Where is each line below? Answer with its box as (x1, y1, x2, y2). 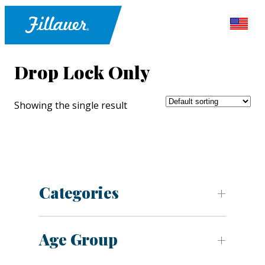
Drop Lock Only (14, 60, 150, 85)
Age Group (39, 229, 118, 250)
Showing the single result (14, 99, 127, 112)
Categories (39, 182, 119, 203)
